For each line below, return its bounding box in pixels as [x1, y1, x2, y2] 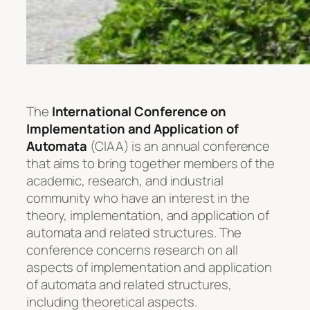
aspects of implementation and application [26, 257, 272, 276]
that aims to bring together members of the [26, 154, 275, 172]
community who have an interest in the [26, 188, 250, 207]
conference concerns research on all [26, 240, 238, 259]
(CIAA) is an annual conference [87, 136, 271, 155]
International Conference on [51, 102, 226, 120]
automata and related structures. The [26, 223, 242, 241]
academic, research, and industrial [26, 171, 224, 190]
